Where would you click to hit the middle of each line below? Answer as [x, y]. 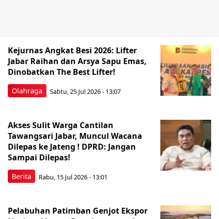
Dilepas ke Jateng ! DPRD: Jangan [72, 147]
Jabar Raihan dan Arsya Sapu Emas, [77, 61]
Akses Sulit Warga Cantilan [61, 125]
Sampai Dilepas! [39, 157]
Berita [22, 176]
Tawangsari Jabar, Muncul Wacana [75, 136]
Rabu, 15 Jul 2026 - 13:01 [73, 177]
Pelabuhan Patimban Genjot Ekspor [78, 211]
